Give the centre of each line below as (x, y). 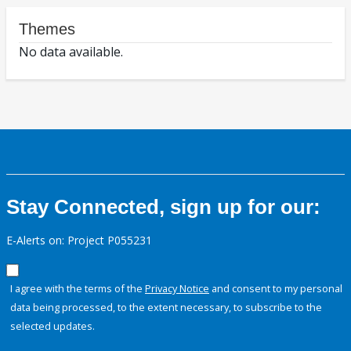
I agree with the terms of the (78, 289)
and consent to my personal (276, 289)
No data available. (71, 52)
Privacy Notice (177, 289)
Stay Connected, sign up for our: (163, 207)
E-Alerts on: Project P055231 (79, 241)
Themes (47, 29)
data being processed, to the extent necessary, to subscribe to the (166, 308)
